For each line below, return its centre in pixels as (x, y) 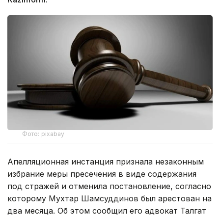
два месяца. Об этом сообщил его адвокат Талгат (107, 210)
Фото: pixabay (43, 134)
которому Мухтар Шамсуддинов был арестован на (110, 198)
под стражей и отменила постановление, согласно (109, 186)
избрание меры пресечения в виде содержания (102, 174)
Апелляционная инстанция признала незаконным (106, 161)
